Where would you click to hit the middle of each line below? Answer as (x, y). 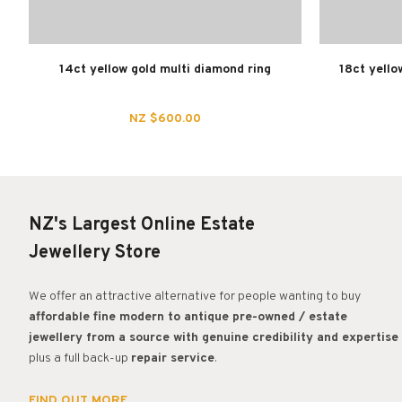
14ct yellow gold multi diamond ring (165, 69)
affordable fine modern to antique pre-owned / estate (188, 318)
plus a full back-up (80, 359)
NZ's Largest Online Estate (142, 226)
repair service (173, 359)
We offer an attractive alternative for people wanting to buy (196, 297)
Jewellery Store (95, 253)
